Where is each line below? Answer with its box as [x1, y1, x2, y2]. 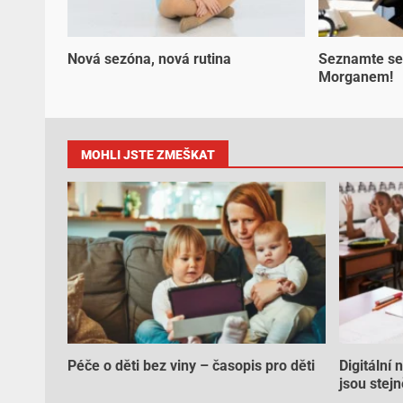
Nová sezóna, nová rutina [67, 50, 231, 68]
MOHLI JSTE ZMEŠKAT [81, 148, 215, 163]
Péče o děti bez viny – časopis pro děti [67, 357, 315, 375]
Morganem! [318, 68, 394, 86]
